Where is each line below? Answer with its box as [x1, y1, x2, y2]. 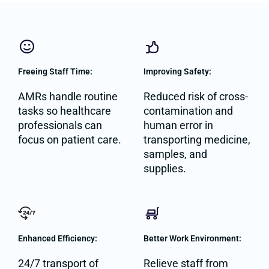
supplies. [144, 162, 186, 175]
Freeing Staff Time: [18, 67, 92, 77]
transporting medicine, [144, 133, 250, 147]
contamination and [144, 104, 233, 118]
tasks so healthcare [18, 104, 111, 118]
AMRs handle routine [18, 90, 118, 103]
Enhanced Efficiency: [18, 234, 97, 244]
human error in [144, 119, 213, 132]
